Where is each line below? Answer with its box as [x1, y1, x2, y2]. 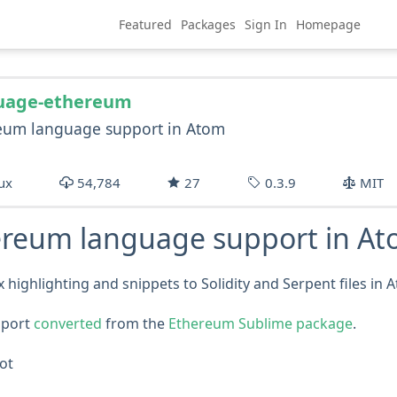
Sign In [245, 16, 288, 33]
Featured [119, 16, 173, 33]
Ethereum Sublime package [168, 314, 353, 333]
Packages [181, 16, 237, 33]
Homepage [296, 16, 362, 33]
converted [34, 314, 102, 333]
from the [102, 314, 168, 333]
